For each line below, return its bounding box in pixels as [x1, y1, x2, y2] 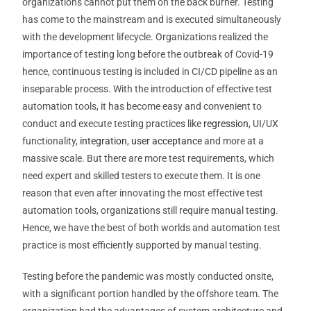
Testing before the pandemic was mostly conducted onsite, [22, 271, 274, 282]
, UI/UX [249, 118, 279, 129]
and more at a [202, 135, 264, 146]
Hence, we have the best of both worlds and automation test [22, 222, 281, 233]
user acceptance [131, 135, 203, 146]
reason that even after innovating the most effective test [22, 187, 264, 199]
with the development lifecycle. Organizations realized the [22, 31, 269, 42]
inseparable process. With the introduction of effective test [22, 83, 273, 94]
